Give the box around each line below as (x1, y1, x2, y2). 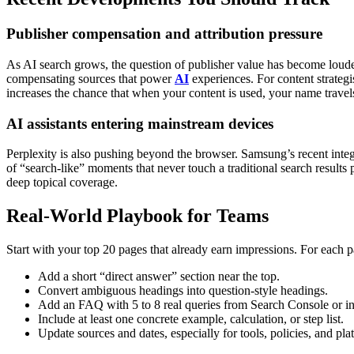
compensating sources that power (6, 72, 175, 85)
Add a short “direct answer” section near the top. (38, 269, 280, 284)
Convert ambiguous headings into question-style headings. (38, 284, 328, 298)
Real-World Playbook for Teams (6, 205, 269, 227)
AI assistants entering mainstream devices (6, 115, 273, 132)
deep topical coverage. (6, 175, 118, 190)
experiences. (189, 72, 254, 85)
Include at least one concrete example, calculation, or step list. (38, 312, 344, 326)
